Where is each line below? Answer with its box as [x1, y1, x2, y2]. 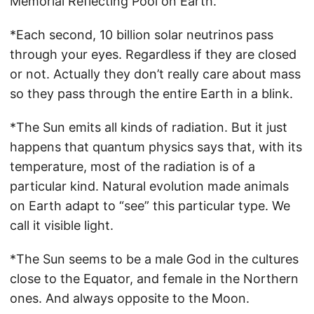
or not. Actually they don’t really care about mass [10, 67, 301, 81]
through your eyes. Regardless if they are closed [10, 47, 296, 62]
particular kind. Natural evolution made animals [10, 179, 289, 193]
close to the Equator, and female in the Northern [10, 271, 299, 286]
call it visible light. [10, 218, 114, 233]
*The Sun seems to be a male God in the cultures [10, 252, 299, 266]
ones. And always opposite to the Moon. [10, 291, 250, 306]
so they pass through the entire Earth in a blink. [10, 86, 293, 101]
